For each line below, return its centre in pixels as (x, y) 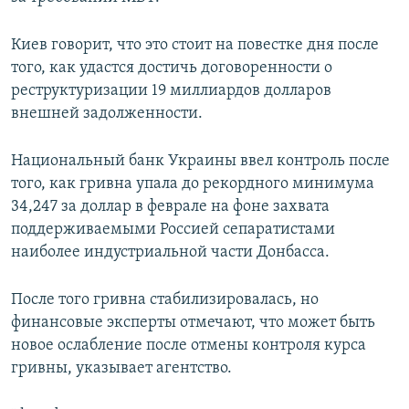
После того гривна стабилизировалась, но (165, 300)
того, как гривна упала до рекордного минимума (193, 184)
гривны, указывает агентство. (121, 369)
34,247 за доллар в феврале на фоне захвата (170, 207)
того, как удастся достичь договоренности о (172, 68)
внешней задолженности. (107, 114)
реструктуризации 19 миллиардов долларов (171, 91)
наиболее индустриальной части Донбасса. (170, 253)
